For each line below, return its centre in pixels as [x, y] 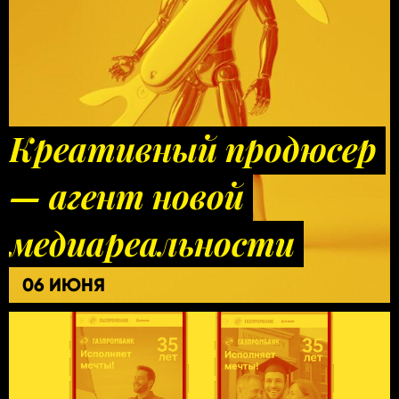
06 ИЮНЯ [64, 285]
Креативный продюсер [193, 148]
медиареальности [152, 243]
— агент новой [126, 195]
